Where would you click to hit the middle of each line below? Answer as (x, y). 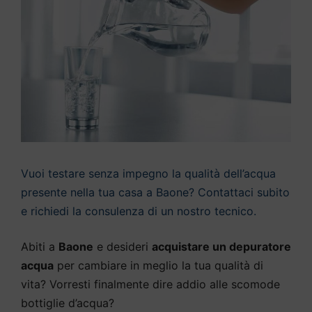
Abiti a (40, 246)
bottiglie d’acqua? (68, 303)
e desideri (123, 246)
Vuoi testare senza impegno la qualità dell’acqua (148, 173)
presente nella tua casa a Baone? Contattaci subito (155, 192)
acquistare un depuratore (221, 246)
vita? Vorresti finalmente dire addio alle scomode (150, 284)
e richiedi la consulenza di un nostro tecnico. (139, 211)
